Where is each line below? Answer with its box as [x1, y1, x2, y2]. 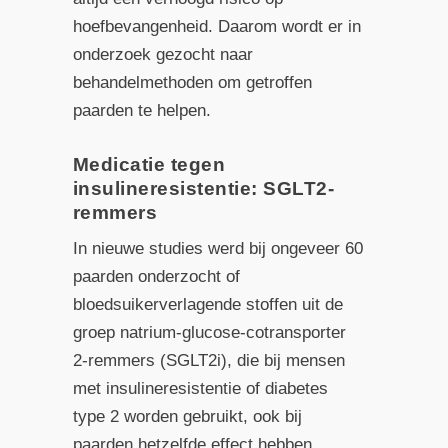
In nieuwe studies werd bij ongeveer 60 [72, 238, 363, 258]
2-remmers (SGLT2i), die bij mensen [72, 350, 345, 370]
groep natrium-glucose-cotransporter [72, 322, 346, 342]
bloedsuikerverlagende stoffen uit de [72, 294, 343, 314]
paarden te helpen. [72, 101, 211, 121]
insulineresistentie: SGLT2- [72, 177, 335, 199]
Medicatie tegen [72, 153, 226, 175]
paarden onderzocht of [72, 266, 240, 286]
